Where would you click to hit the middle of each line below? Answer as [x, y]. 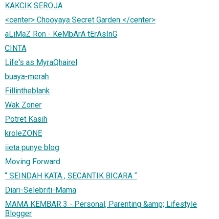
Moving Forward [33, 161]
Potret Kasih [26, 119]
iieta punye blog [32, 147]
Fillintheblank [27, 90]
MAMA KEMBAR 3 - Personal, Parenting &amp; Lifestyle [101, 204]
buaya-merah [27, 76]
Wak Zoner [23, 105]
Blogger [18, 213]
